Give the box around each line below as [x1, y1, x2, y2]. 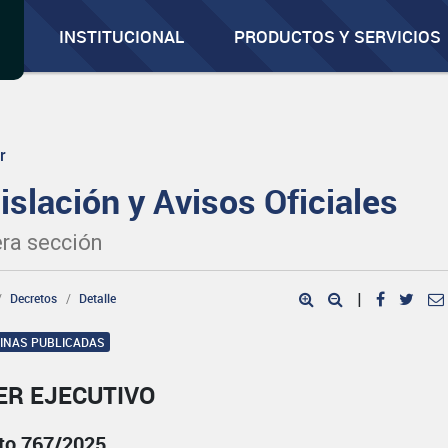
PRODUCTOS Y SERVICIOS [234, 25, 442, 48]
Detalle [79, 290, 117, 306]
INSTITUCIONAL [59, 25, 185, 48]
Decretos [10, 290, 58, 306]
